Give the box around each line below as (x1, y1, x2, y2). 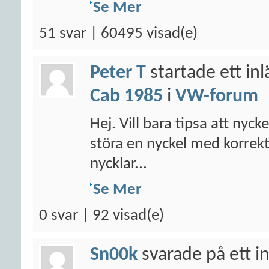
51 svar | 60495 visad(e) (39, 26, 198, 42)
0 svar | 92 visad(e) (39, 208, 164, 224)
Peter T (90, 64, 146, 83)
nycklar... (90, 156, 147, 172)
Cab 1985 (90, 87, 163, 106)
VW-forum (175, 87, 258, 106)
